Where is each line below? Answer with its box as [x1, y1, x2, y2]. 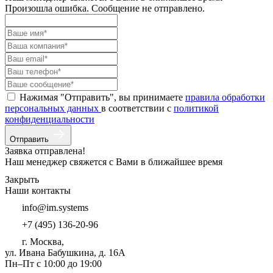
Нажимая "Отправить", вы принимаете [19, 92, 185, 102]
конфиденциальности [5, 114, 94, 124]
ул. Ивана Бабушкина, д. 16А [5, 247, 126, 258]
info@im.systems [22, 202, 88, 213]
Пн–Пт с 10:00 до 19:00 [5, 258, 102, 269]
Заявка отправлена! [5, 146, 85, 156]
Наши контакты [5, 185, 71, 196]
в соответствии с [101, 103, 174, 113]
